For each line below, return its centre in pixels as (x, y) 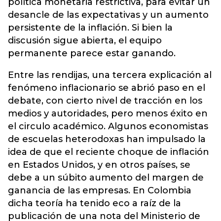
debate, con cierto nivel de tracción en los (105, 100)
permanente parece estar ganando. (92, 53)
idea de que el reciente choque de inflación (109, 152)
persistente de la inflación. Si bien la (90, 27)
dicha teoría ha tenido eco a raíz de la (94, 203)
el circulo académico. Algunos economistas (108, 126)
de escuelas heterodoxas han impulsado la (107, 139)
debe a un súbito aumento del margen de (106, 177)
